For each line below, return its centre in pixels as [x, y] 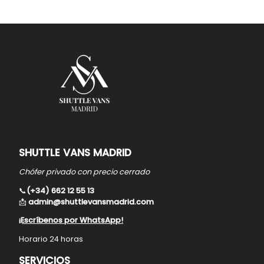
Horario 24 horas [51, 239]
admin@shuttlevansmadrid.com [91, 202]
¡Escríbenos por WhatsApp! [71, 220]
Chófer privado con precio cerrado [84, 171]
